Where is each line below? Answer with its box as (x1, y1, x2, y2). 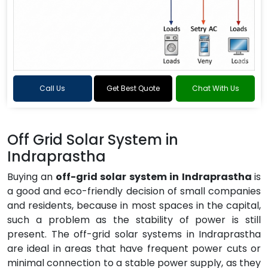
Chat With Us (191, 83, 239, 93)
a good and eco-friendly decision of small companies (7, 184, 261, 198)
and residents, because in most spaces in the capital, (7, 199, 261, 212)
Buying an (7, 170, 53, 184)
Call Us (39, 83, 66, 93)
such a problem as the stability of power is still (7, 213, 261, 227)
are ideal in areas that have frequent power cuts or (7, 242, 261, 255)
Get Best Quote (106, 83, 160, 93)
